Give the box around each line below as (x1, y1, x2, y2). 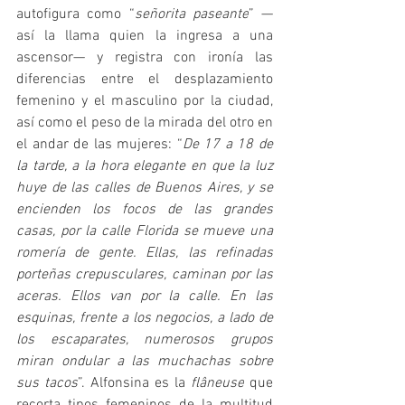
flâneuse (191, 373, 244, 392)
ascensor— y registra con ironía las (16, 48, 273, 67)
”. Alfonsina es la (78, 373, 191, 392)
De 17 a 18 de (182, 135, 274, 154)
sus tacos (16, 373, 78, 392)
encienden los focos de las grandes (16, 200, 273, 219)
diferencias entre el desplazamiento (16, 70, 273, 89)
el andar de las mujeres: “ (16, 135, 183, 154)
